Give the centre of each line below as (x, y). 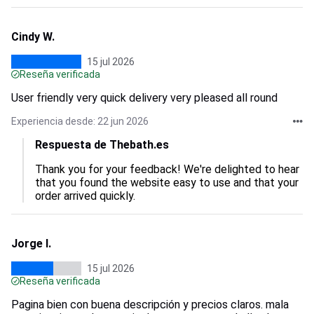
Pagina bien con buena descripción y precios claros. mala (150, 305)
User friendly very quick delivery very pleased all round (144, 98)
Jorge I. (31, 244)
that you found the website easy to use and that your (168, 183)
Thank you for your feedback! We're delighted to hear (169, 169)
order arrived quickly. (85, 196)
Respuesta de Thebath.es (102, 145)
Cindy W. (33, 37)
